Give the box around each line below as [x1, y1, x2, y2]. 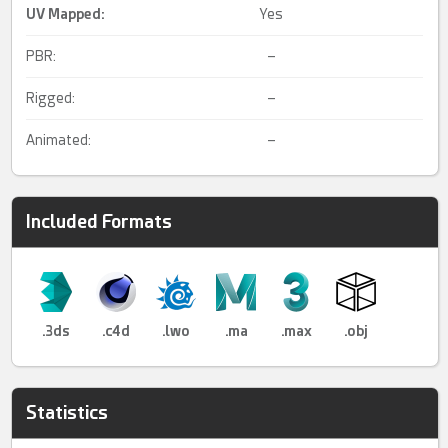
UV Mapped [26, 6, 102, 23]
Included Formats [26, 211, 173, 233]
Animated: [26, 132, 92, 149]
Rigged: [26, 90, 76, 107]
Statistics [26, 402, 109, 424]
